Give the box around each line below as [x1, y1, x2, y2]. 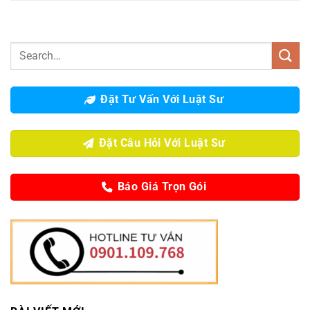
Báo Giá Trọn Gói [117, 180, 207, 193]
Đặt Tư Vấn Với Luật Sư [100, 93, 224, 106]
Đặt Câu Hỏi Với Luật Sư [98, 136, 226, 149]
